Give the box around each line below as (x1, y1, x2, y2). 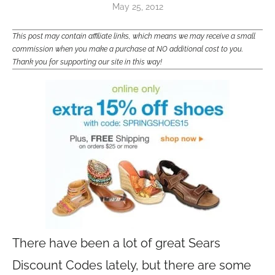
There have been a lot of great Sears (12, 236, 220, 250)
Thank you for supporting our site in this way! (12, 58, 162, 66)
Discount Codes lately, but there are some (12, 258, 251, 273)
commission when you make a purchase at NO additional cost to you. (12, 45, 243, 53)
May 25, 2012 (112, 2, 163, 12)
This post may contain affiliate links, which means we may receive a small (12, 32, 255, 41)
